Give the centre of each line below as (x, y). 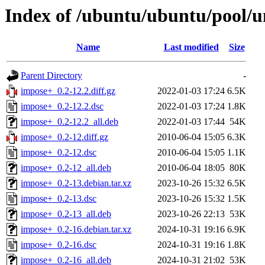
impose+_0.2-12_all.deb (66, 168)
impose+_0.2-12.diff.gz (64, 137)
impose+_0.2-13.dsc (59, 199)
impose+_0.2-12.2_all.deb (70, 122)
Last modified (191, 47)
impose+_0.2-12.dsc (59, 153)
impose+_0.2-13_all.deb (66, 214)
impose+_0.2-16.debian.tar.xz (76, 230)
